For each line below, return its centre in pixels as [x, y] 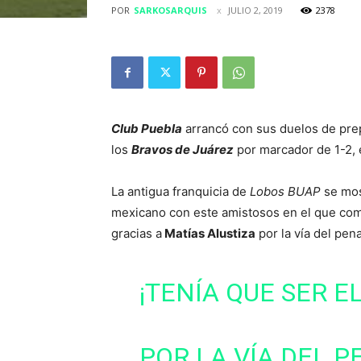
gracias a [137, 233]
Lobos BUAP [287, 191]
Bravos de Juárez [183, 149]
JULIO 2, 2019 [255, 10]
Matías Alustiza [209, 233]
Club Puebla [147, 129]
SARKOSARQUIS [170, 10]
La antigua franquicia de [180, 191]
